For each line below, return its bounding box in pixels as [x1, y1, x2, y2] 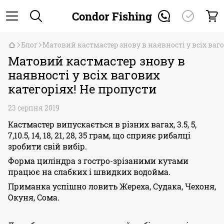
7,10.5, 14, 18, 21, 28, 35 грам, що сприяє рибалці [8, 130, 190, 140]
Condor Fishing [72, 8, 152, 23]
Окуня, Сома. [8, 192, 59, 202]
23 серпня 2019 [8, 103, 59, 112]
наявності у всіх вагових [8, 67, 160, 83]
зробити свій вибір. [8, 141, 87, 151]
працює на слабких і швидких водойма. [8, 166, 170, 177]
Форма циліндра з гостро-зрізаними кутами [8, 155, 188, 166]
